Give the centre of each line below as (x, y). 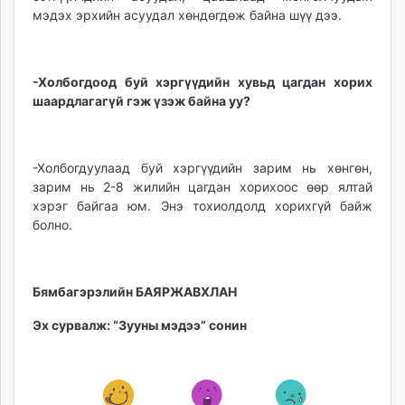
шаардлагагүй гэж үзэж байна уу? (141, 101)
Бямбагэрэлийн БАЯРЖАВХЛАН (135, 292)
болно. (52, 225)
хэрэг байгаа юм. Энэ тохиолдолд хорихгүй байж (202, 206)
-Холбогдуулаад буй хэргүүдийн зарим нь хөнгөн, (202, 168)
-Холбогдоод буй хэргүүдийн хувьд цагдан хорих (202, 82)
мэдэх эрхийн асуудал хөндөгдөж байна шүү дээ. (187, 15)
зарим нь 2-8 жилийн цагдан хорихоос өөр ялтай (202, 187)
